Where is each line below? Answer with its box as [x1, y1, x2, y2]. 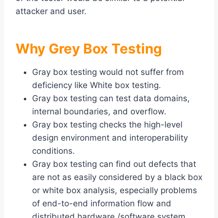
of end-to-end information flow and [32, 199, 171, 209]
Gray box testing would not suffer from [32, 67, 184, 77]
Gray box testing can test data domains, [32, 93, 190, 104]
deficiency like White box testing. [32, 80, 161, 91]
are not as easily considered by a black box [32, 172, 202, 182]
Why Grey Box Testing [16, 40, 162, 57]
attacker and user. [16, 6, 87, 17]
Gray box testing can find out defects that [32, 159, 196, 169]
